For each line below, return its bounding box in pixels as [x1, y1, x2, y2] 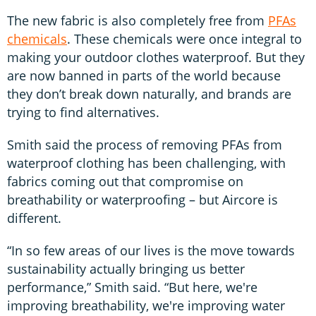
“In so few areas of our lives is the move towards [7, 241, 295, 259]
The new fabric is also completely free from [7, 11, 268, 29]
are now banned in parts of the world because [7, 66, 281, 84]
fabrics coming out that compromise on [7, 172, 243, 190]
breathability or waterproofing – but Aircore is [7, 190, 278, 208]
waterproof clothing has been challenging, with [7, 154, 286, 171]
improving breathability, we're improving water [7, 296, 285, 314]
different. [7, 209, 65, 226]
